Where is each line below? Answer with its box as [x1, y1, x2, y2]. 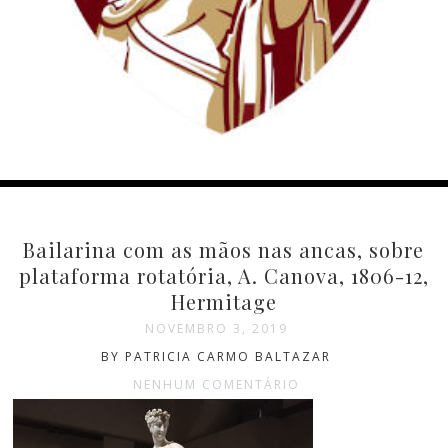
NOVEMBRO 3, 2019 [144, 319, 288, 337]
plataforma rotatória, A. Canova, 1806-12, [18, 261, 429, 289]
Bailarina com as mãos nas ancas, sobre [23, 235, 425, 263]
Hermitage [170, 287, 277, 315]
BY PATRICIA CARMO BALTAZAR [101, 347, 332, 365]
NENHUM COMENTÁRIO [132, 375, 300, 393]
